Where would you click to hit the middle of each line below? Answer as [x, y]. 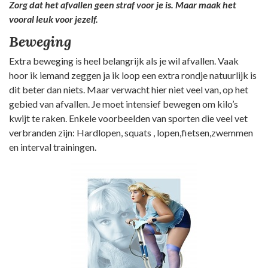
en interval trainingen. [54, 147]
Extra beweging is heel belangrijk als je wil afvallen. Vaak [124, 60]
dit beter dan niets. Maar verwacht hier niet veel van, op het [129, 89]
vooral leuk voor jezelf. [54, 19]
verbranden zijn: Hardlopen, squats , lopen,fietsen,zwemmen [131, 132]
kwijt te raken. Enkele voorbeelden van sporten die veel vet [128, 118]
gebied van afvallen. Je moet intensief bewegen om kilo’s [124, 103]
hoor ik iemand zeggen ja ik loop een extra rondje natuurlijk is [133, 75]
